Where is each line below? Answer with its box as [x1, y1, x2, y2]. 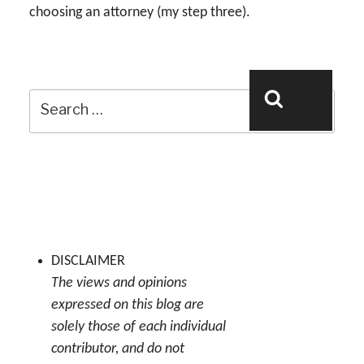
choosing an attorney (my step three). [29, 4, 250, 20]
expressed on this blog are [51, 297, 204, 313]
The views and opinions [51, 275, 187, 291]
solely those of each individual [51, 318, 226, 335]
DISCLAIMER [51, 253, 125, 269]
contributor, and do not [51, 340, 184, 357]
